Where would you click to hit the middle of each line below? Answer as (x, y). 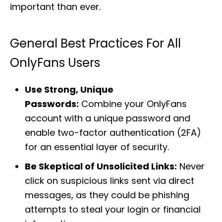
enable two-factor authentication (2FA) (113, 133)
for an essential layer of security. (97, 147)
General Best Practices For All (95, 43)
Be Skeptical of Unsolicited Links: (101, 166)
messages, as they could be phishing (107, 195)
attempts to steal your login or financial (113, 209)
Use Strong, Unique (69, 89)
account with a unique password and (108, 118)
